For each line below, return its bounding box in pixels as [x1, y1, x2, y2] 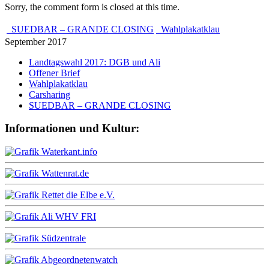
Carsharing [29, 89, 70, 100]
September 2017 [5, 36, 67, 47]
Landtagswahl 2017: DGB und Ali [29, 56, 160, 67]
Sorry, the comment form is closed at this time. [5, 1, 180, 12]
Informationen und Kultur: [5, 122, 139, 135]
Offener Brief [29, 67, 80, 78]
